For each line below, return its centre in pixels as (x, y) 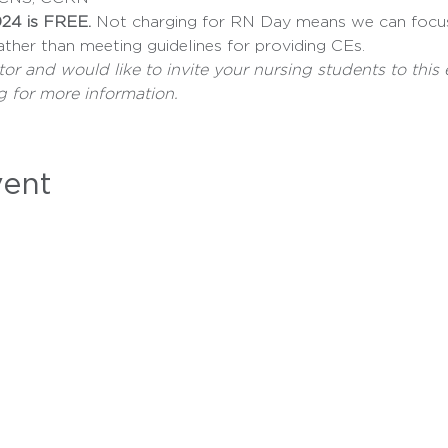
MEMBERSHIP (248, 356)
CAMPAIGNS (244, 406)
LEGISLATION (248, 381)
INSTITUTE (241, 431)
